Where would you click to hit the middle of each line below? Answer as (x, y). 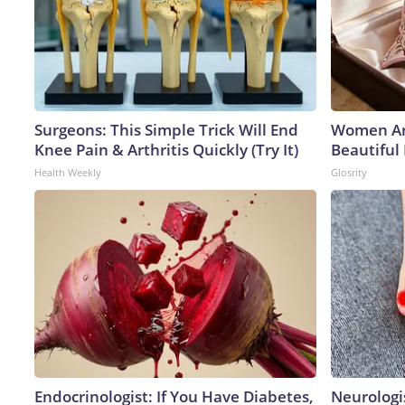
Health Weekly (68, 172)
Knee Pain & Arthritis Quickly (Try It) (166, 149)
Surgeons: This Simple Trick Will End (166, 129)
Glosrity (349, 172)
